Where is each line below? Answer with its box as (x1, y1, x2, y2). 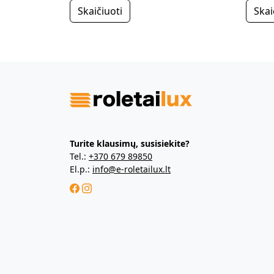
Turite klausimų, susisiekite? (70, 137, 190, 149)
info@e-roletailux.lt (92, 163, 171, 175)
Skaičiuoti (78, 4, 122, 18)
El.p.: (70, 163, 92, 175)
